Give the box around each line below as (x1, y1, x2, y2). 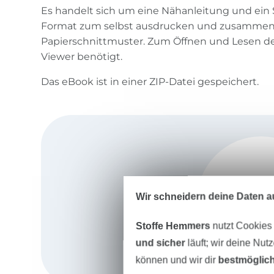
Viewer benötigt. (41, 51, 123, 63)
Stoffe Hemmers (135, 220, 210, 231)
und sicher (135, 237, 185, 248)
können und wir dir (135, 254, 218, 265)
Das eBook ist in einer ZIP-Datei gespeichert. (41, 76, 259, 88)
